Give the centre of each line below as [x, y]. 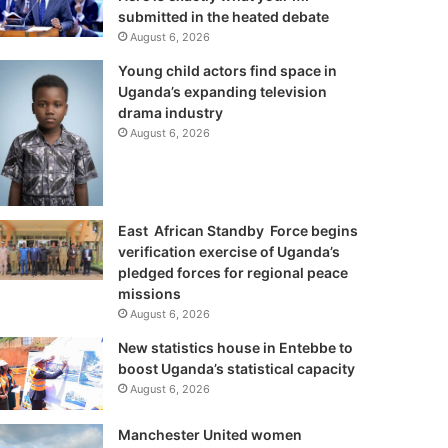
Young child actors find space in [227, 70]
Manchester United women [209, 435]
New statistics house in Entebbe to [235, 347]
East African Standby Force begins [237, 230]
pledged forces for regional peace [232, 272]
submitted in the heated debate [223, 16]
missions [150, 293]
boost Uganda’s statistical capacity [236, 368]
